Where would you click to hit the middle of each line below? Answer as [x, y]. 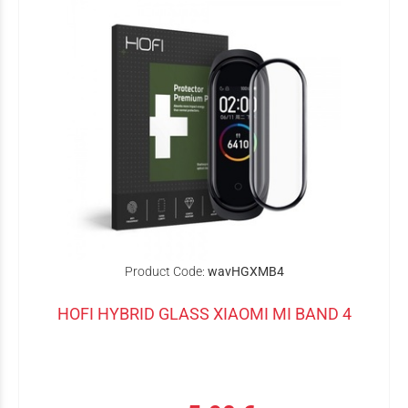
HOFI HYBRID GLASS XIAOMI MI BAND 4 [204, 314]
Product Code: [164, 271]
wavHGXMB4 [245, 271]
